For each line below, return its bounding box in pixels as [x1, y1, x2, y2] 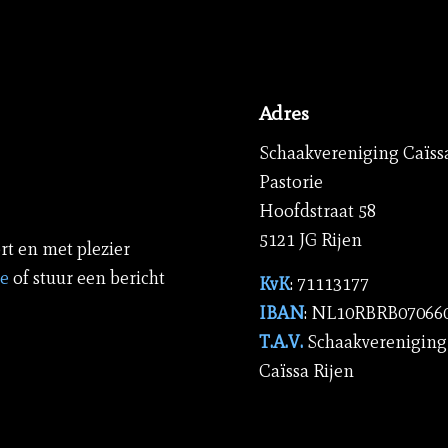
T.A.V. [259, 331, 308, 354]
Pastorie [259, 170, 324, 193]
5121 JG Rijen [259, 228, 363, 251]
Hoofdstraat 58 [259, 199, 377, 222]
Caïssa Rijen [259, 360, 355, 383]
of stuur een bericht [8, 267, 165, 290]
